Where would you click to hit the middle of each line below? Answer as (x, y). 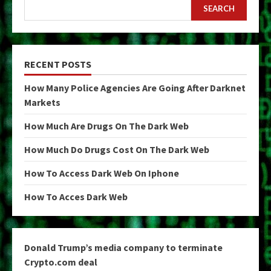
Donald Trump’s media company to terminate (123, 247)
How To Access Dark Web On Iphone (102, 173)
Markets (42, 102)
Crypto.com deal (61, 262)
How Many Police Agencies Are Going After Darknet (135, 87)
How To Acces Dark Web (76, 196)
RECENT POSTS (58, 64)
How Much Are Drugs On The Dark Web (106, 126)
